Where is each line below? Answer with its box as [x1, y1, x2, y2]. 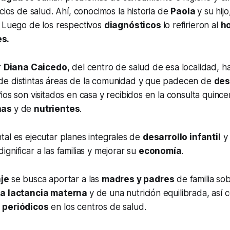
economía [138, 146, 182, 157]
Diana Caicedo [3, 62, 67, 73]
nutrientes [34, 104, 80, 114]
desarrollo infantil [143, 132, 221, 143]
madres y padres [101, 174, 175, 185]
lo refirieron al [163, 20, 221, 31]
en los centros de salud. [48, 202, 146, 213]
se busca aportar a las [11, 174, 102, 185]
